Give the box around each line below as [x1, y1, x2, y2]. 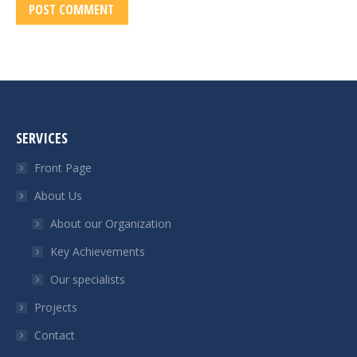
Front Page [34, 160, 92, 175]
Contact [34, 328, 75, 343]
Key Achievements [50, 244, 145, 259]
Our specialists [50, 272, 125, 287]
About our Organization [50, 216, 171, 231]
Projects [34, 300, 77, 315]
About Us [34, 188, 82, 203]
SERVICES [16, 128, 68, 147]
